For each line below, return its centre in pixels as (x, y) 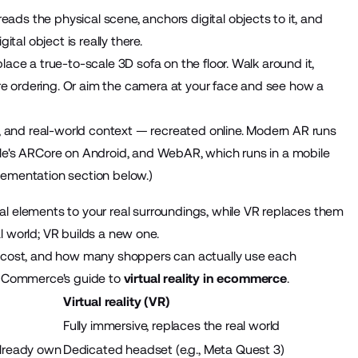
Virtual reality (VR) (116, 301)
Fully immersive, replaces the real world (171, 325)
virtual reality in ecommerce (203, 278)
